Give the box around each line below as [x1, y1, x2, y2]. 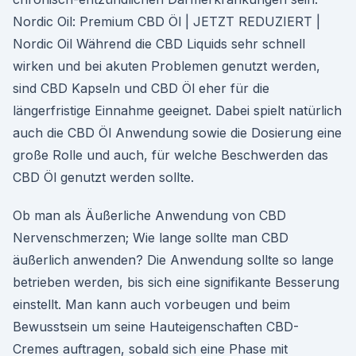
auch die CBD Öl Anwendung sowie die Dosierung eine [13, 125, 342, 141]
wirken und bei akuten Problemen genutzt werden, [13, 58, 320, 74]
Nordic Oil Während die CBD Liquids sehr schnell [13, 36, 305, 52]
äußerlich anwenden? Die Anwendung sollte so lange [13, 252, 334, 268]
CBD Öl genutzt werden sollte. [13, 169, 194, 185]
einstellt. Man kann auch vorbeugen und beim [13, 296, 290, 312]
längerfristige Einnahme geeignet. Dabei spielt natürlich [13, 103, 342, 118]
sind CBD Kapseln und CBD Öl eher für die [13, 80, 269, 96]
